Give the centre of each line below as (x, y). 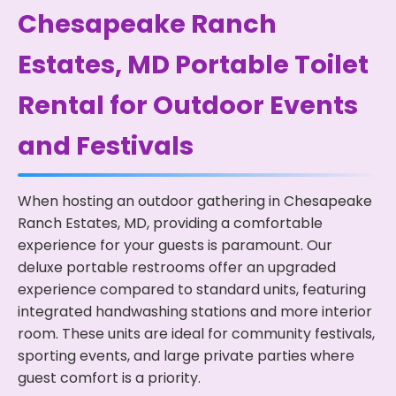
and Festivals (106, 145)
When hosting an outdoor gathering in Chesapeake (195, 201)
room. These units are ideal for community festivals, (196, 333)
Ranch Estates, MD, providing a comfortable (170, 223)
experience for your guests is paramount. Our (175, 245)
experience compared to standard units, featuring (192, 289)
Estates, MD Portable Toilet (193, 64)
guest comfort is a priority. (109, 377)
